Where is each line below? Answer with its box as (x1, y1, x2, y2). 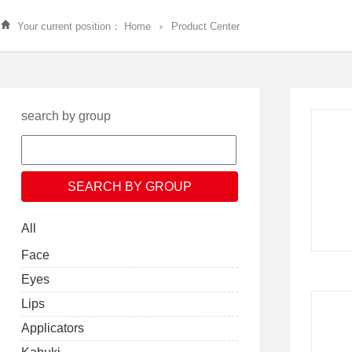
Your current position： (17, 20, 121, 32)
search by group (21, 109, 111, 123)
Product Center (171, 20, 240, 32)
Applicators (21, 321, 84, 335)
